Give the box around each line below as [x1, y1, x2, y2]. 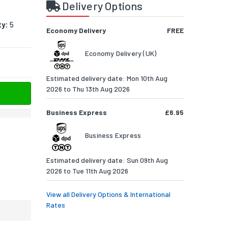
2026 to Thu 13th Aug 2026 [46, 84, 130, 94]
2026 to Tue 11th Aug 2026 [46, 166, 128, 176]
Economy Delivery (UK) [85, 49, 157, 58]
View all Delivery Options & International [46, 190, 170, 199]
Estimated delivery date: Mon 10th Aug [46, 74, 167, 83]
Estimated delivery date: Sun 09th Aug [46, 156, 168, 165]
